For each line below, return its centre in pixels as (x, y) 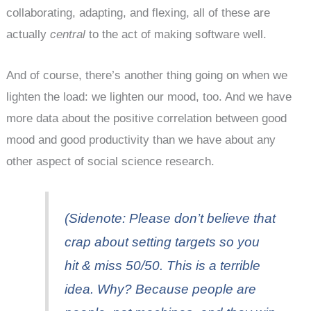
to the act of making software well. (176, 35)
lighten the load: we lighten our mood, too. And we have (149, 96)
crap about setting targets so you (162, 242)
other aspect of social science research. (111, 161)
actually (28, 35)
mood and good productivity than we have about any (141, 140)
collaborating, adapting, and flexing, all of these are (138, 13)
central (68, 35)
